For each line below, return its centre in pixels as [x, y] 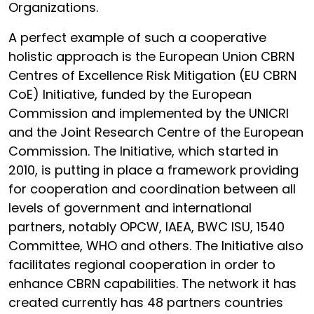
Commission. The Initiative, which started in [143, 151]
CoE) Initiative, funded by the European [130, 94]
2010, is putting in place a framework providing [153, 170]
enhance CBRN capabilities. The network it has [152, 284]
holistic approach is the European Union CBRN [151, 56]
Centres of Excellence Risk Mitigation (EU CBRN [152, 75]
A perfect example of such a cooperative [137, 37]
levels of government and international [130, 208]
